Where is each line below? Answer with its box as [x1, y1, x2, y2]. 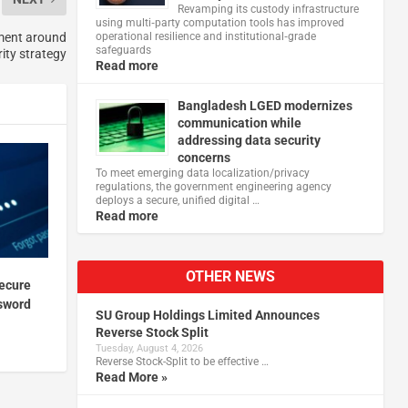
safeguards [95, 43, 151, 56]
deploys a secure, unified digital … [95, 193, 260, 207]
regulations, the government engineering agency [95, 179, 331, 193]
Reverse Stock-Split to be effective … [95, 354, 269, 368]
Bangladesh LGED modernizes [177, 97, 352, 113]
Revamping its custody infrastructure [177, 2, 359, 15]
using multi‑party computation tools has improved [95, 15, 344, 29]
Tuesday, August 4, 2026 [95, 342, 203, 354]
